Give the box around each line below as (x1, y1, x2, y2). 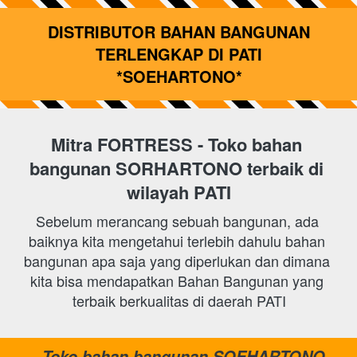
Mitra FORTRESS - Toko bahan (51, 131, 302, 157)
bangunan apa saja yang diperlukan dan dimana (24, 250, 330, 271)
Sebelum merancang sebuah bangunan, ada (35, 210, 319, 231)
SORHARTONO (116, 155, 247, 181)
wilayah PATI (127, 179, 231, 205)
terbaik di (247, 155, 324, 181)
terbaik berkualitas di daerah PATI (72, 290, 286, 311)
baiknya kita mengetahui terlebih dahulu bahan (29, 230, 325, 251)
